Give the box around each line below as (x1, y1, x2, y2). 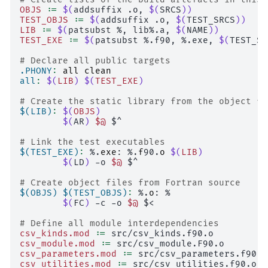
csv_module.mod (20, 238, 95, 249)
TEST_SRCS (187, 14, 235, 25)
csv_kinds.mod (20, 228, 90, 239)
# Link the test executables (20, 136, 165, 147)
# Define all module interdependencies (20, 218, 219, 229)
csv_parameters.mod (20, 248, 117, 259)
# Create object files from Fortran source (20, 177, 240, 188)
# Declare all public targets (20, 55, 170, 66)
